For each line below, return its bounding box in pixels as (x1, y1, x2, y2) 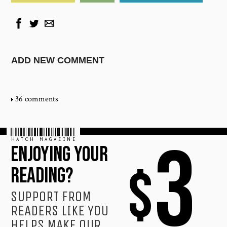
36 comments (15, 94, 58, 105)
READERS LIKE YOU (11, 202, 109, 219)
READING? (11, 163, 73, 190)
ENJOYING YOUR (11, 142, 108, 168)
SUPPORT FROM (11, 188, 92, 205)
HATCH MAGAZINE (11, 128, 77, 142)
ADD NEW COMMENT (11, 55, 105, 66)
